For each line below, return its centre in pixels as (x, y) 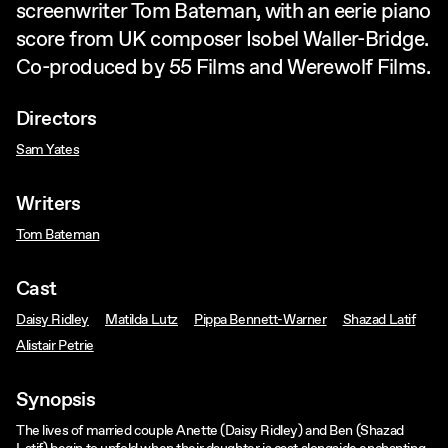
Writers (48, 205)
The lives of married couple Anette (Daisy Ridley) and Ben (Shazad (210, 431)
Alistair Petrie (55, 346)
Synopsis (56, 401)
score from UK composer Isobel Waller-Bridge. (222, 40)
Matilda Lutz (141, 320)
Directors (56, 120)
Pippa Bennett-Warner (260, 320)
